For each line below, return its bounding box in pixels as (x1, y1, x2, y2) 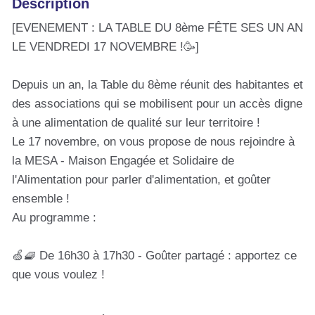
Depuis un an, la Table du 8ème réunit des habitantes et (12, 77, 303, 91)
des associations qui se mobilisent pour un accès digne (12, 96, 302, 110)
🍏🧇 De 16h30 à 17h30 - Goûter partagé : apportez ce (12, 248, 297, 262)
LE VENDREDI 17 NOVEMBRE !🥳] (12, 39, 199, 53)
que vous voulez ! (12, 267, 105, 281)
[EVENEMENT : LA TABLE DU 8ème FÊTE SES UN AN (12, 20, 303, 34)
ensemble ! (12, 191, 70, 205)
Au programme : (12, 210, 96, 224)
